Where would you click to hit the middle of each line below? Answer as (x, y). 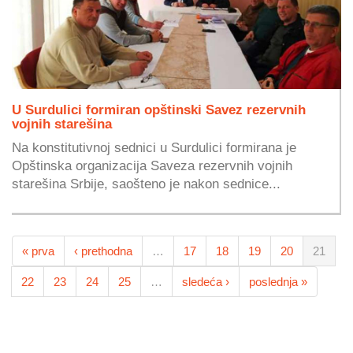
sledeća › (206, 282)
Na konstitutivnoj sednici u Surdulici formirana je (154, 147)
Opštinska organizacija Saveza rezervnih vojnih (152, 165)
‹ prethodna (103, 251)
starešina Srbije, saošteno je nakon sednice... (146, 183)
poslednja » (278, 282)
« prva (38, 251)
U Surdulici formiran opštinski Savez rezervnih (159, 109)
